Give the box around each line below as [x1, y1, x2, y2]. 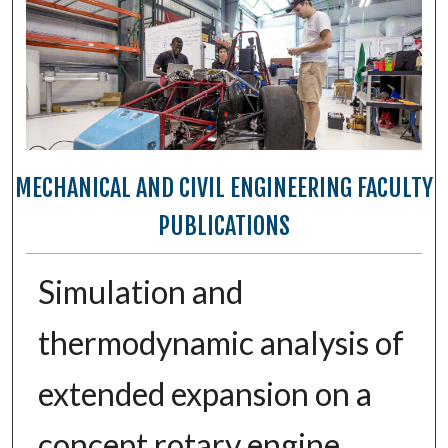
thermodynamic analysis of [37, 323, 404, 363]
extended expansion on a [37, 374, 372, 414]
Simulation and [37, 272, 243, 312]
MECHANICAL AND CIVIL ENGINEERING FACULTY [14, 172, 433, 203]
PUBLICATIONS [157, 210, 290, 241]
